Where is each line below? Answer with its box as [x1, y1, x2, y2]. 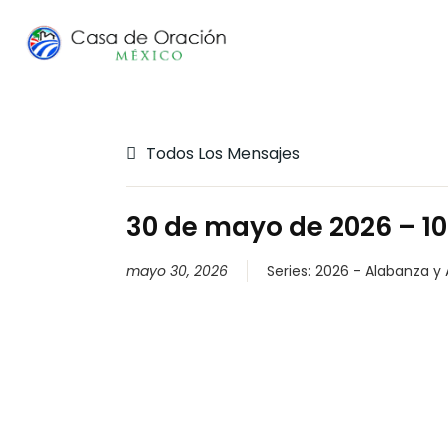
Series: [266, 261, 315, 281]
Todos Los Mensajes [141, 142, 300, 165]
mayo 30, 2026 [125, 261, 228, 281]
